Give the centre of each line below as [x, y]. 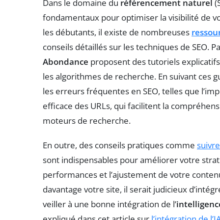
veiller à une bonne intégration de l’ [110, 204]
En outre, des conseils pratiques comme [120, 145]
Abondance [66, 61]
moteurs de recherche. [87, 120]
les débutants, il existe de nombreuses [117, 32]
